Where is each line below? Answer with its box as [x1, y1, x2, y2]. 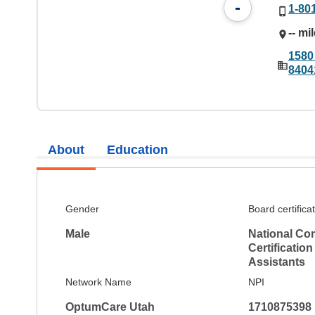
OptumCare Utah [65, 300, 155, 313]
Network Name [65, 276, 131, 288]
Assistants [247, 255, 305, 268]
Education [107, 143, 168, 157]
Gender [65, 202, 99, 214]
